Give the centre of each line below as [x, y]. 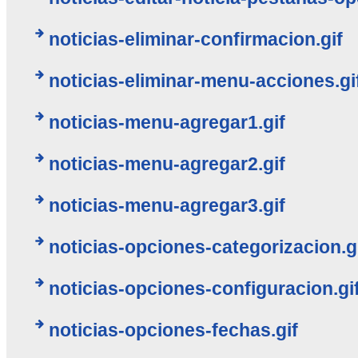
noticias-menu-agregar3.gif [167, 206]
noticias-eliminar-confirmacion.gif [195, 40]
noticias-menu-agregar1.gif [167, 123]
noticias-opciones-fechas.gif [173, 330]
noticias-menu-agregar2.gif [167, 164]
